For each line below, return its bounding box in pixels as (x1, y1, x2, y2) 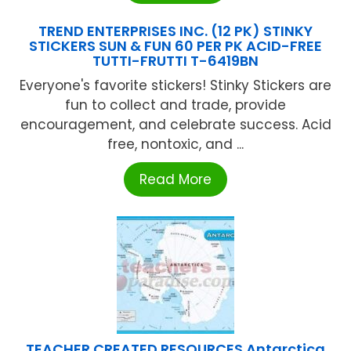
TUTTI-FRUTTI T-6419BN (92, 51, 259, 71)
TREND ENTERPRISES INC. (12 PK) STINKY (38, 21, 313, 42)
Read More (139, 170, 212, 190)
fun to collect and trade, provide (65, 96, 286, 115)
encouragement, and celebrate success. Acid (20, 115, 331, 135)
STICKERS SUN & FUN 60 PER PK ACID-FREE (29, 36, 322, 56)
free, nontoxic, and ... (107, 135, 244, 154)
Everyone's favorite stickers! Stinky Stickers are (20, 76, 331, 96)
